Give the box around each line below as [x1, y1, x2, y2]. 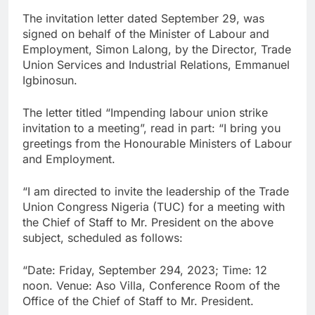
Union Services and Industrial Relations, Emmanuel [22, 57, 290, 72]
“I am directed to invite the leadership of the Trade [22, 184, 289, 198]
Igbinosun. [22, 72, 77, 87]
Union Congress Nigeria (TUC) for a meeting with [22, 199, 285, 214]
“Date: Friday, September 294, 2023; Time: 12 [22, 262, 267, 277]
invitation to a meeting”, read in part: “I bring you [22, 120, 281, 135]
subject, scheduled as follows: [22, 230, 183, 245]
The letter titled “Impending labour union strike [22, 105, 268, 120]
